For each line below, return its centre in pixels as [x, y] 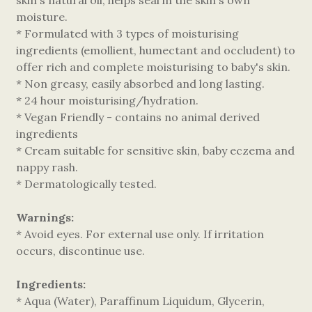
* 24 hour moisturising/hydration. [107, 100]
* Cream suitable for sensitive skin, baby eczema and [155, 150]
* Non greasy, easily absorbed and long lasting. [140, 84]
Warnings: [45, 217]
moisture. [42, 17]
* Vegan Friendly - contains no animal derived [138, 117]
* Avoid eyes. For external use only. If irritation [140, 234]
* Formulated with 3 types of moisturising [127, 33]
